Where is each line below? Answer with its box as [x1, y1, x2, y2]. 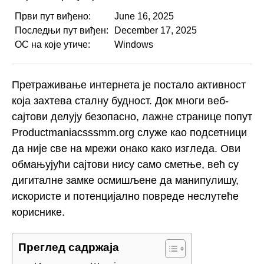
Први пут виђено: [15, 11, 91, 21]
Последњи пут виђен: [15, 25, 108, 35]
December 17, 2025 [114, 25, 197, 35]
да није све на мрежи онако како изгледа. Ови [12, 142, 240, 154]
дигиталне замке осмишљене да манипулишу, [12, 174, 239, 186]
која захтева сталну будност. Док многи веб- [12, 94, 229, 107]
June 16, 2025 [114, 11, 174, 21]
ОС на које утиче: [15, 39, 90, 49]
